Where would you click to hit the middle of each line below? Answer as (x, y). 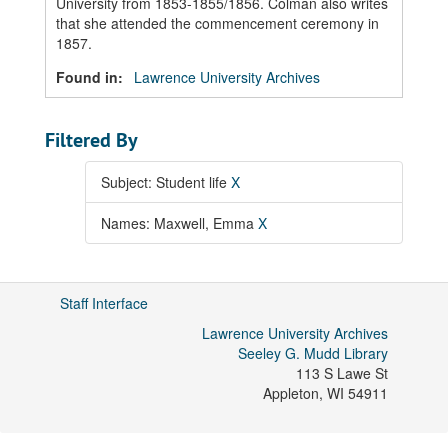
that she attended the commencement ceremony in (217, 23)
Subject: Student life (166, 182)
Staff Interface (104, 303)
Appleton (291, 393)
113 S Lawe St (342, 373)
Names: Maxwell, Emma (179, 223)
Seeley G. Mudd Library (313, 353)
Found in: (91, 77)
